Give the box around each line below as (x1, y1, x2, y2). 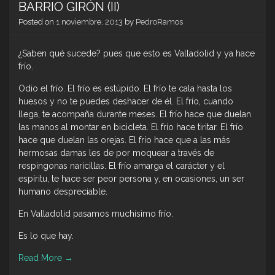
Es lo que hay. (18, 231, 74, 241)
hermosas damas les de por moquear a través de (18, 148, 214, 158)
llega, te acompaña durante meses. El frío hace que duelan (18, 109, 251, 120)
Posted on (18, 17, 56, 27)
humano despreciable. (18, 187, 107, 197)
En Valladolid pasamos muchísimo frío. (18, 209, 173, 219)
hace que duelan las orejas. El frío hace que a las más (18, 135, 230, 145)
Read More (18, 253, 64, 263)
